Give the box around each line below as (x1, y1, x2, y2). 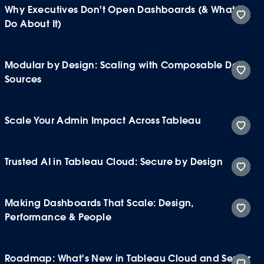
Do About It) (5, 17, 62, 30)
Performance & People (5, 210, 111, 223)
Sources (5, 72, 42, 85)
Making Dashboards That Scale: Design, (5, 196, 194, 209)
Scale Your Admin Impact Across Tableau (5, 114, 202, 127)
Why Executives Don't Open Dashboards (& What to (5, 3, 247, 16)
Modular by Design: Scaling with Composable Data (5, 58, 249, 71)
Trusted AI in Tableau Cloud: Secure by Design (5, 155, 223, 168)
